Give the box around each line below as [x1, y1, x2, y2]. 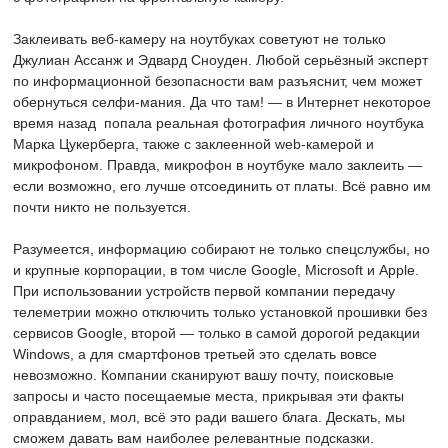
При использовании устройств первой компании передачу [13, 283, 395, 299]
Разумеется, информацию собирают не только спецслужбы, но [13, 241, 430, 257]
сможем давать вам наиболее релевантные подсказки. [13, 430, 374, 446]
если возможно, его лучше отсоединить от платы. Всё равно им [13, 178, 431, 194]
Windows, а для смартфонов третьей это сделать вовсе [13, 346, 377, 362]
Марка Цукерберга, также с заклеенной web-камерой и [13, 136, 374, 152]
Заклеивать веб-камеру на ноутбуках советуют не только [13, 31, 386, 47]
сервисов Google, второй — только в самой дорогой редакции [13, 325, 420, 341]
